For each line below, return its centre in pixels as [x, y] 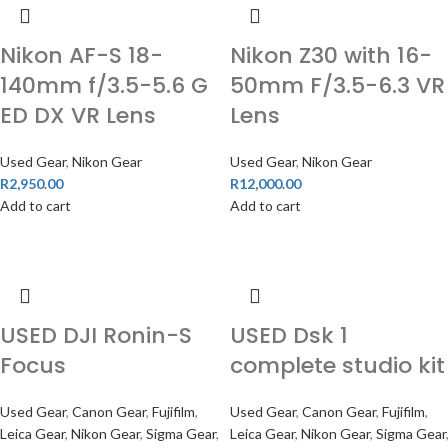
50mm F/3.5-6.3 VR [337, 85]
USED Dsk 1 [288, 335]
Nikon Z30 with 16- [330, 55]
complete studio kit [337, 365]
